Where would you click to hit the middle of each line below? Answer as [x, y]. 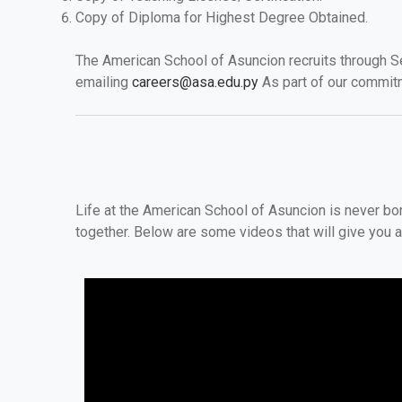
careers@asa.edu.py [195, 82]
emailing [104, 82]
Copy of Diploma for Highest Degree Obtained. [222, 17]
